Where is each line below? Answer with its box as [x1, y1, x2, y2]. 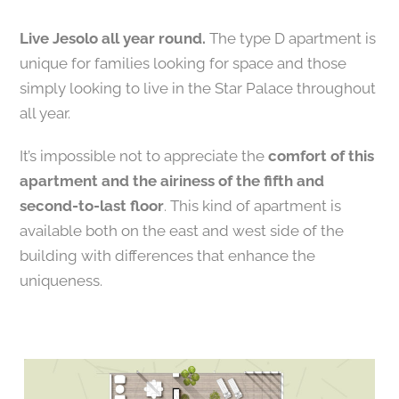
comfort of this [268, 147, 375, 165]
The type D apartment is [206, 29, 377, 47]
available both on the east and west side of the [20, 222, 345, 240]
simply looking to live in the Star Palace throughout [20, 79, 377, 97]
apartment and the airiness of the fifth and [20, 172, 325, 190]
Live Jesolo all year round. [20, 29, 207, 47]
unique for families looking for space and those [20, 54, 347, 72]
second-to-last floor [20, 197, 165, 215]
